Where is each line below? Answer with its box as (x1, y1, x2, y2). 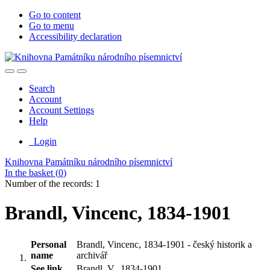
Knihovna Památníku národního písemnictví (5, 157, 172, 167)
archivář (77, 250, 107, 260)
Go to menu (29, 20, 74, 31)
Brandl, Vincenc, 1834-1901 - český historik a (77, 239, 252, 250)
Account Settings (29, 105, 94, 115)
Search (29, 83, 55, 93)
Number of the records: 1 (5, 178, 105, 189)
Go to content (29, 10, 81, 20)
